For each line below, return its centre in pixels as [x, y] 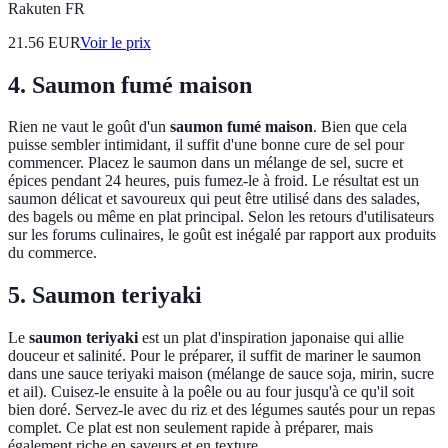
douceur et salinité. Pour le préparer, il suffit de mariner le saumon [214, 356]
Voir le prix [115, 42]
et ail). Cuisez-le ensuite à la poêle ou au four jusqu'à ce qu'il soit [211, 392]
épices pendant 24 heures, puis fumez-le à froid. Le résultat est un [213, 181]
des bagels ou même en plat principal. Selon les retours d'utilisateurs [221, 217]
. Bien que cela [360, 127]
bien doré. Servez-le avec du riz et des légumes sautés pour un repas [221, 410]
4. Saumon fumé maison [130, 84]
